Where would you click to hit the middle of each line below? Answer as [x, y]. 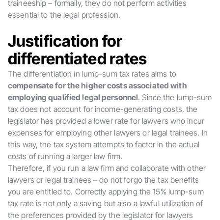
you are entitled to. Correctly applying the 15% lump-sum [106, 192]
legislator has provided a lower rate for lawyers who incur [106, 121]
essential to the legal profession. [64, 15]
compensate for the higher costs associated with [97, 85]
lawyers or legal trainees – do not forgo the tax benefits [103, 180]
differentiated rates [78, 59]
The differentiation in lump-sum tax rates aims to [92, 74]
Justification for [65, 41]
